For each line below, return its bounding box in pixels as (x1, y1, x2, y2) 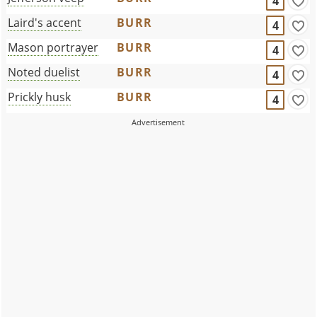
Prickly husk (8, 88, 71, 105)
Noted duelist (8, 64, 81, 80)
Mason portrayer (8, 39, 99, 55)
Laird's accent (8, 14, 82, 30)
